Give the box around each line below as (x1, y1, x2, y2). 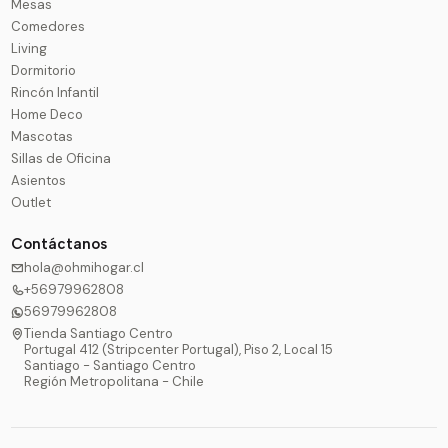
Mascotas (11, 128, 74, 146)
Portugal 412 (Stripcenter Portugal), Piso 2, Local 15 (24, 341, 334, 359)
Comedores (11, 18, 86, 36)
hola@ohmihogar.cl (24, 259, 145, 277)
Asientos (11, 172, 67, 190)
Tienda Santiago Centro (24, 325, 174, 343)
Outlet (11, 194, 52, 212)
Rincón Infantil (11, 84, 100, 102)
